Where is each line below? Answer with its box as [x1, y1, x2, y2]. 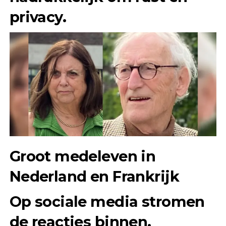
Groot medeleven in [9, 147, 156, 165]
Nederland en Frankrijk [9, 167, 179, 185]
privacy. [9, 8, 67, 26]
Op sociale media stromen [9, 192, 205, 210]
